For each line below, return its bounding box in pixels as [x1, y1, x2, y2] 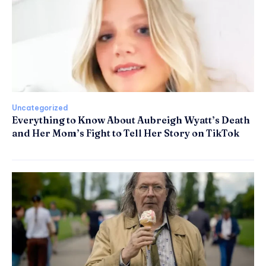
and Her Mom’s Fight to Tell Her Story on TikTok [12, 127, 239, 140]
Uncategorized [12, 103, 68, 113]
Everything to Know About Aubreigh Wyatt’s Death [12, 114, 250, 126]
